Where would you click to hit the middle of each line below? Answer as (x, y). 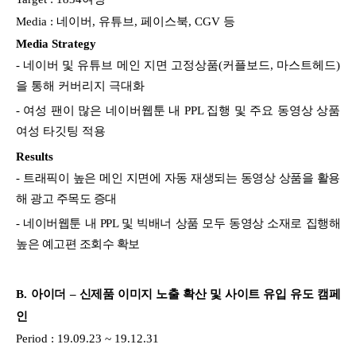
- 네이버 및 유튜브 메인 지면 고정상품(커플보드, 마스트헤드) (178, 65)
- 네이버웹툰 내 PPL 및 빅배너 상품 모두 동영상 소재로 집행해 (178, 223)
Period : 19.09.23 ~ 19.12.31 (89, 338)
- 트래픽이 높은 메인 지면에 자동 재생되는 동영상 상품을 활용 (178, 178)
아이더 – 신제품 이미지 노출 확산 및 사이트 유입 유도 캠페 (186, 294)
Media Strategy (56, 43)
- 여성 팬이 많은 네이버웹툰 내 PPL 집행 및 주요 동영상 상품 (178, 110)
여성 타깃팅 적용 (62, 131)
